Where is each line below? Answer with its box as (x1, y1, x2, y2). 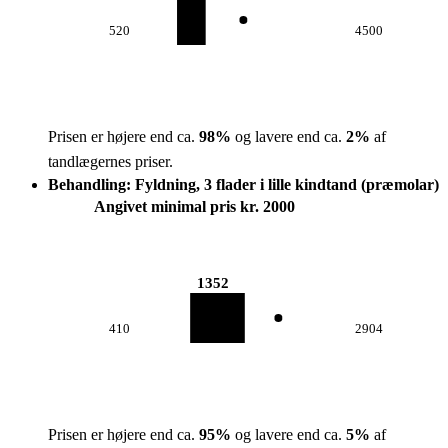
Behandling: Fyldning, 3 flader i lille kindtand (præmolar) (48, 176, 439, 193)
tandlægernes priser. (48, 153, 173, 170)
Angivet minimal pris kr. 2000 (94, 198, 295, 215)
